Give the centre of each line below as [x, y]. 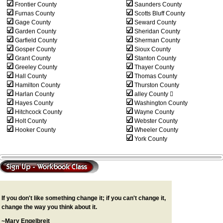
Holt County [30, 121]
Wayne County [154, 112]
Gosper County [35, 49]
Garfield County [35, 40]
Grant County [32, 58]
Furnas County [34, 13]
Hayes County [33, 103]
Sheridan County [157, 31]
